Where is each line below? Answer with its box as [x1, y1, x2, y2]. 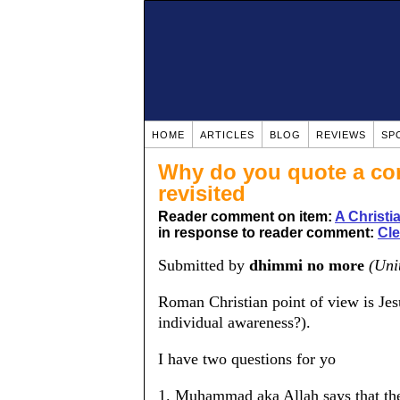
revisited [158, 181, 246, 205]
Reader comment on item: [158, 209, 335, 224]
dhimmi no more [249, 256, 364, 274]
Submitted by [158, 256, 249, 274]
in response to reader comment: [158, 225, 378, 240]
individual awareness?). [158, 313, 311, 331]
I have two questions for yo [158, 350, 336, 368]
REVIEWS [316, 129, 366, 140]
